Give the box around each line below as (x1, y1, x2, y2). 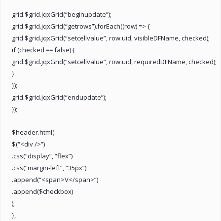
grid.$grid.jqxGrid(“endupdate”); (12, 92, 107, 102)
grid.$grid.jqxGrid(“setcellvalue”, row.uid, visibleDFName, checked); (12, 33, 210, 42)
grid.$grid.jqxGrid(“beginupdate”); (12, 9, 111, 19)
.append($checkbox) (12, 186, 73, 196)
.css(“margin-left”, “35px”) (12, 163, 86, 172)
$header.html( (12, 127, 54, 137)
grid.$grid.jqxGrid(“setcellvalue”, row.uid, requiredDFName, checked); (12, 57, 217, 66)
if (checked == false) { (12, 45, 75, 54)
